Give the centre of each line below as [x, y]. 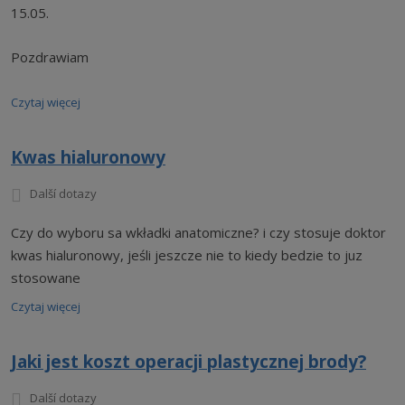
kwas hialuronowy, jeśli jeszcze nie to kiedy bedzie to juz [187, 255]
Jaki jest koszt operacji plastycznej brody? [188, 362]
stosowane [46, 278]
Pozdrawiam [50, 57]
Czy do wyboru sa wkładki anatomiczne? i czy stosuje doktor [198, 232]
